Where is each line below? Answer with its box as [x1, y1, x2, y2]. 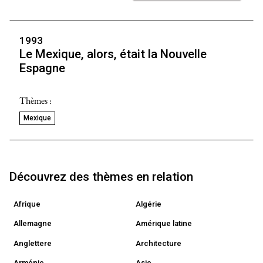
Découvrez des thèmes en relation [9, 169, 193, 184]
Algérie [136, 200, 162, 208]
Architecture [136, 238, 182, 248]
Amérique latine [136, 219, 193, 228]
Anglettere [14, 238, 52, 248]
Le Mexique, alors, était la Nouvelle [19, 47, 207, 62]
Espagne [19, 61, 65, 76]
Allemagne [14, 219, 52, 228]
